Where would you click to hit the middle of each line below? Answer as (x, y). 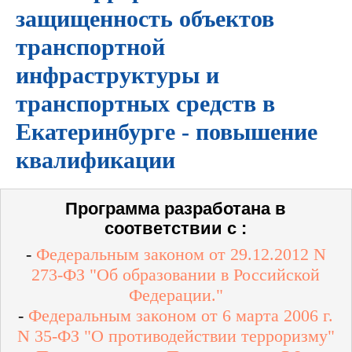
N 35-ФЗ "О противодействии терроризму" (176, 336)
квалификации (95, 160)
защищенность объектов (145, 18)
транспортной (90, 47)
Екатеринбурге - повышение (167, 132)
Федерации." (176, 295)
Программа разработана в (176, 209)
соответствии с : (176, 228)
